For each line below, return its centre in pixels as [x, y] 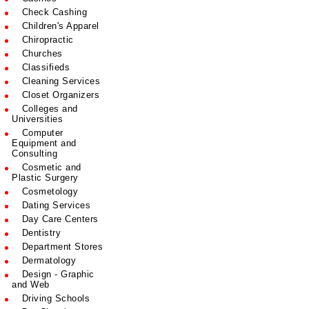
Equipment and [44, 143]
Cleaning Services [60, 81]
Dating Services [55, 205]
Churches [41, 53]
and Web [31, 285]
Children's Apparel [59, 26]
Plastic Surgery [45, 178]
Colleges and [48, 109]
